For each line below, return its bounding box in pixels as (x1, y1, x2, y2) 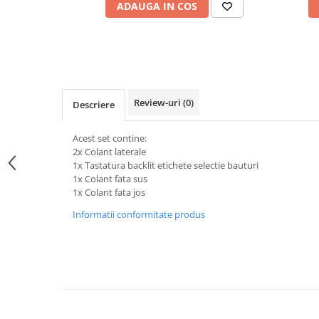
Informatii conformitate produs (73, 207, 205, 221)
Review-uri (134, 95, 183, 109)
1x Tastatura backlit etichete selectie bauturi (73, 158, 258, 172)
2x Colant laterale (73, 145, 146, 158)
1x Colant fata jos (73, 185, 145, 199)
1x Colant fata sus (73, 172, 147, 185)
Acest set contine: (73, 131, 147, 145)
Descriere (73, 98, 115, 111)
